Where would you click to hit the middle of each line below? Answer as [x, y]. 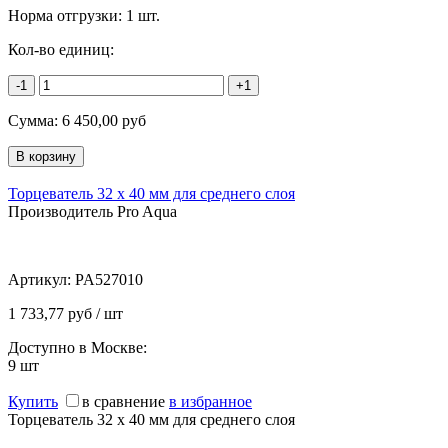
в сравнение [123, 401]
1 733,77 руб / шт [65, 313]
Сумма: [35, 120]
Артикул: [41, 279]
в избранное [210, 401]
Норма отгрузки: [67, 15]
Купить [33, 401]
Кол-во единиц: [61, 49]
